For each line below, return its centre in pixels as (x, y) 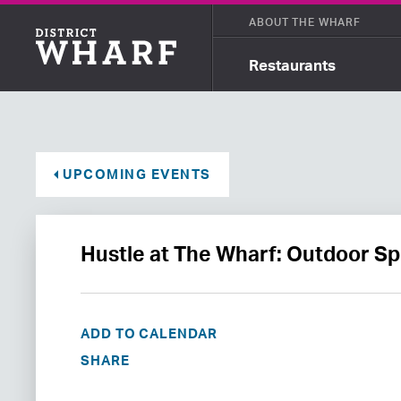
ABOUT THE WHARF (305, 21)
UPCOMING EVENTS (137, 174)
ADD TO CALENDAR (149, 333)
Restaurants (293, 64)
